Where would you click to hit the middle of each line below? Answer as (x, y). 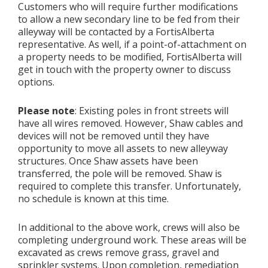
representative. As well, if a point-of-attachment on (132, 44)
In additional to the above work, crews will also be (129, 227)
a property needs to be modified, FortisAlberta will (130, 57)
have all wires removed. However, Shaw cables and (130, 123)
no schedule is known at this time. (93, 199)
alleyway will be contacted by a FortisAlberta (116, 32)
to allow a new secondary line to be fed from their (129, 19)
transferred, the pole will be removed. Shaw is (120, 173)
